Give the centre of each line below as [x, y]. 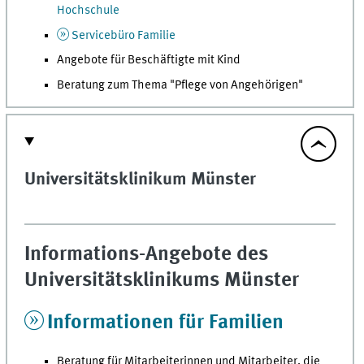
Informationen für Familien [166, 323]
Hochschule [89, 10]
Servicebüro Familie [123, 35]
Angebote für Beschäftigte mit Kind [149, 61]
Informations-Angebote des [147, 254]
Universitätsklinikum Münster [141, 180]
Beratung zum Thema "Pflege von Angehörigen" [180, 86]
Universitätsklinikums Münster [162, 280]
